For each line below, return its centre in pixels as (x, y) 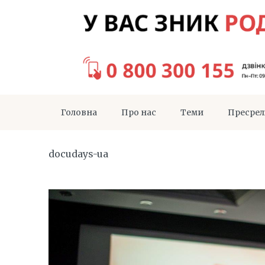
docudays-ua (78, 154)
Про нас (139, 112)
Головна (79, 112)
